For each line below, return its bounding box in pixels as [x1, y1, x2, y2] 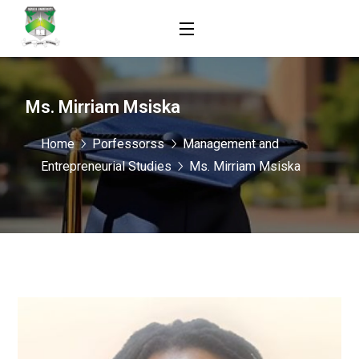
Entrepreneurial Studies [41, 158, 171, 174]
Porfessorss [92, 135, 165, 151]
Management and [182, 135, 279, 151]
